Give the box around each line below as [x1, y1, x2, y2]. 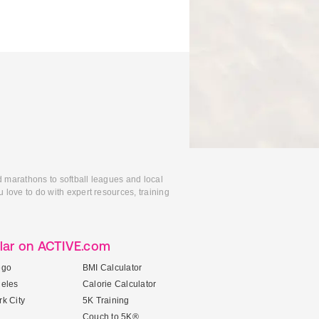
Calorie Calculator [83, 279, 157, 289]
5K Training [83, 296, 130, 305]
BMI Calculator [83, 263, 142, 273]
